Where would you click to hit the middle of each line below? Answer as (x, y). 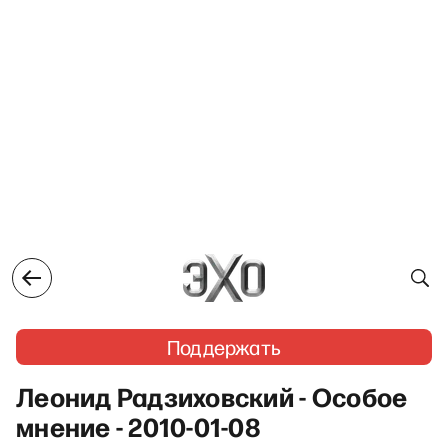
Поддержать (224, 347)
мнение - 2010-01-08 (138, 426)
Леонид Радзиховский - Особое (212, 396)
